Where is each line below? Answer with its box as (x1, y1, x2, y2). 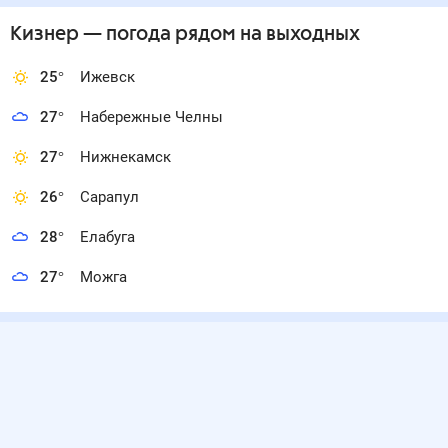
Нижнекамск (80, 148, 171, 166)
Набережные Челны (80, 108, 223, 126)
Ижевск (80, 68, 135, 86)
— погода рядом (79, 24, 236, 45)
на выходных (236, 24, 360, 45)
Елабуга (80, 228, 135, 246)
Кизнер (10, 24, 79, 45)
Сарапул (80, 188, 139, 206)
